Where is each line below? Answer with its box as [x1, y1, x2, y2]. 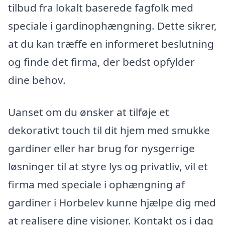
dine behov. [8, 72, 66, 87]
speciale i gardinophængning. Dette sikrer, [8, 18, 217, 33]
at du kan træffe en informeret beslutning [8, 36, 214, 51]
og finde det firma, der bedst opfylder [8, 54, 195, 69]
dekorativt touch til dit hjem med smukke [8, 123, 210, 137]
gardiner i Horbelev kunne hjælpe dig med [8, 195, 216, 209]
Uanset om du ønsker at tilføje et [8, 104, 169, 119]
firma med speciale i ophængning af [8, 177, 185, 191]
